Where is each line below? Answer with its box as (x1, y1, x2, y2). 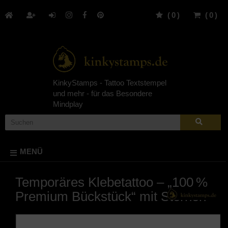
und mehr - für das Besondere (53, 89, 153, 98)
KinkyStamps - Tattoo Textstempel (53, 78, 167, 87)
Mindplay (53, 99, 83, 108)
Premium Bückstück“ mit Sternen (15, 188, 206, 204)
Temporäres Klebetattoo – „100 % (15, 174, 208, 190)
